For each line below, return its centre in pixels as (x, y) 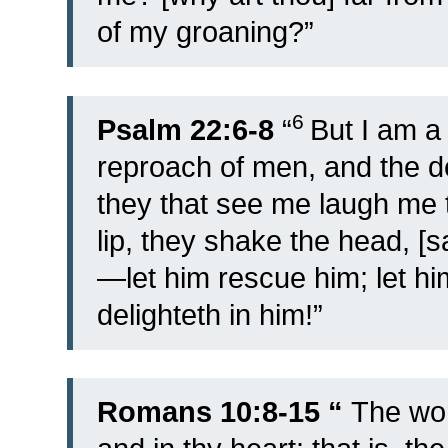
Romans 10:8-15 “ (220, 412)
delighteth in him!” (210, 314)
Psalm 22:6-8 (185, 129)
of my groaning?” (205, 32)
